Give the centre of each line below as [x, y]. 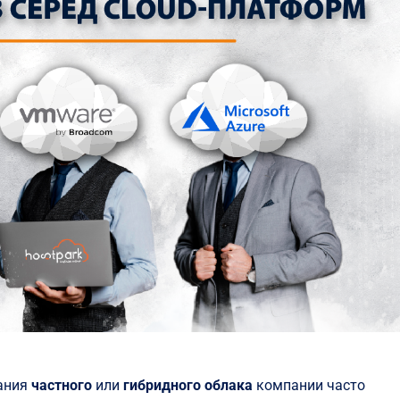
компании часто [309, 386]
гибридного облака [188, 386]
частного [64, 386]
